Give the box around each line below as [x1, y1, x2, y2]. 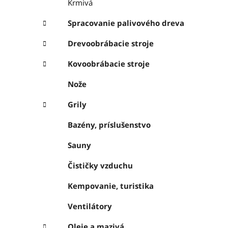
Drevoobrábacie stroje [68, 38, 154, 49]
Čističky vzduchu [68, 160, 133, 171]
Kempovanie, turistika [68, 181, 154, 191]
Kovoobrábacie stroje [68, 59, 150, 69]
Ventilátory [68, 201, 112, 212]
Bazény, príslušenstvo [68, 120, 151, 130]
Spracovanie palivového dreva [68, 18, 184, 28]
